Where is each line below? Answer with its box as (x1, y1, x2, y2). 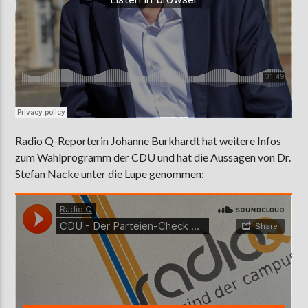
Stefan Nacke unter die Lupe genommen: (15, 166, 205, 180)
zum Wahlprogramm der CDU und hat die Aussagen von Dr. (15, 150, 291, 164)
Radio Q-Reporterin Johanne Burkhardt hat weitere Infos (15, 133, 282, 147)
